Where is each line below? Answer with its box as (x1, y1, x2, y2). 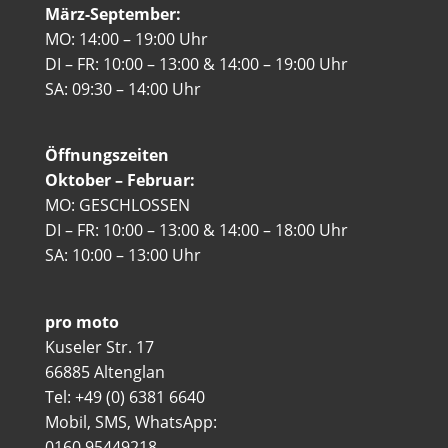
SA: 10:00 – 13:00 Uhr (44, 244, 201, 267)
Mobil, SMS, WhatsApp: (44, 410, 217, 433)
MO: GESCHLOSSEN (44, 194, 190, 217)
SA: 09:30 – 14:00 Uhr (44, 78, 201, 101)
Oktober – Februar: (44, 169, 195, 192)
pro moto (44, 310, 119, 333)
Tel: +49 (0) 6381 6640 (44, 385, 205, 408)
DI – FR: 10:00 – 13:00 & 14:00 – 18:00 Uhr (44, 219, 348, 242)
